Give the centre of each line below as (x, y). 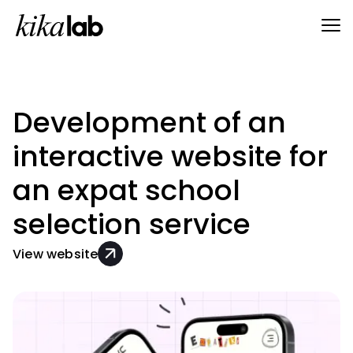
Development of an (149, 123)
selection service (132, 224)
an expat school (126, 190)
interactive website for (170, 156)
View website (56, 254)
